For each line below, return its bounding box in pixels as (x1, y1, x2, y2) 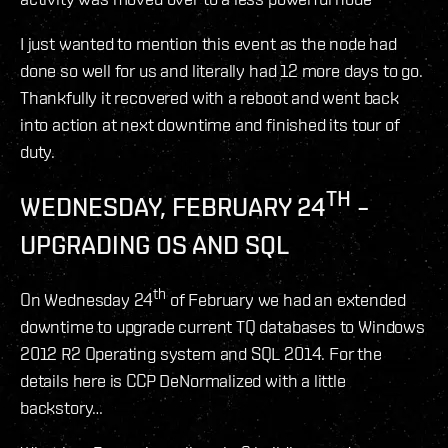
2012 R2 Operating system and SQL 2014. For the (20, 343, 382, 365)
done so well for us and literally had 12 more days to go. (20, 59, 423, 81)
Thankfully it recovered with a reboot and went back (20, 86, 399, 108)
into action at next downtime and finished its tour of (20, 113, 400, 135)
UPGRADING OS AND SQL (20, 230, 295, 261)
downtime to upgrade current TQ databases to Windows (20, 316, 425, 338)
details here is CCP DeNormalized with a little (20, 370, 346, 392)
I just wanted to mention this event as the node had (20, 32, 397, 54)
